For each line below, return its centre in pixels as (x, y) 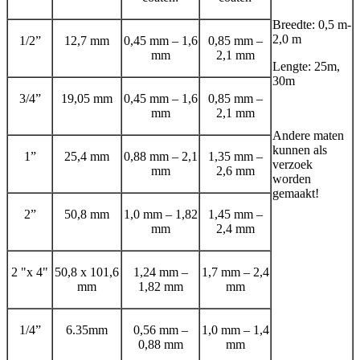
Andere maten (308, 135)
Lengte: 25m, (306, 66)
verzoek (292, 164)
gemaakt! (296, 193)
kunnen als (300, 149)
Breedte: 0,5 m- (312, 24)
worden (292, 178)
